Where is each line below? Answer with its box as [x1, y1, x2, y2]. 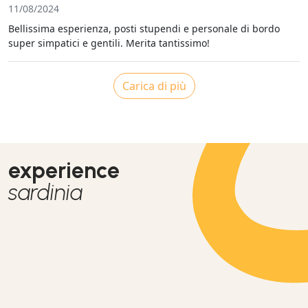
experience [8, 157, 120, 184]
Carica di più [122, 78, 186, 93]
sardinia [8, 179, 82, 206]
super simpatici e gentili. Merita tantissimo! [8, 36, 210, 49]
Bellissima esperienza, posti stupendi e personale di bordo [8, 22, 280, 35]
